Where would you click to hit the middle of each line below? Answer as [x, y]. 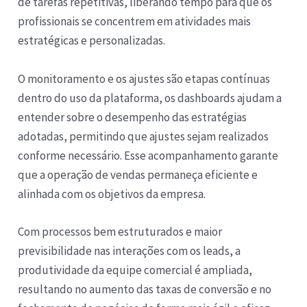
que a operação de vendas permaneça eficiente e [138, 174]
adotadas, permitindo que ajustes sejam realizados [144, 136]
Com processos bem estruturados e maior [120, 231]
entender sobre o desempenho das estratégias [133, 117]
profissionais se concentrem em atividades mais [135, 22]
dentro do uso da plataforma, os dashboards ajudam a [150, 98]
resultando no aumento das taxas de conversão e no [145, 289]
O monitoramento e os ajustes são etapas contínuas [144, 78]
